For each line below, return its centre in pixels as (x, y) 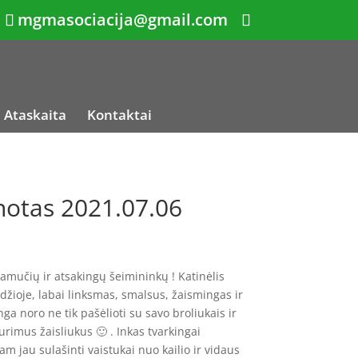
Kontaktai (119, 115)
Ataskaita (35, 115)
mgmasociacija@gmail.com (122, 20)
